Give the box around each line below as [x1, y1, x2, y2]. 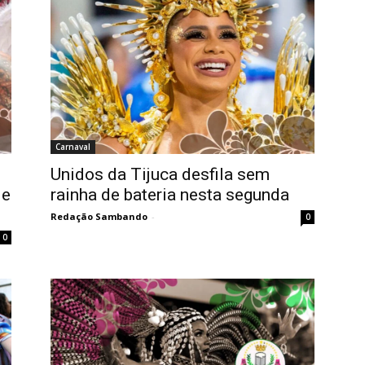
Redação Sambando [51, 210, 147, 223]
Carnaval [55, 141, 90, 153]
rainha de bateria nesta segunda [51, 185, 289, 205]
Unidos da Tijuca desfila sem [51, 165, 270, 185]
